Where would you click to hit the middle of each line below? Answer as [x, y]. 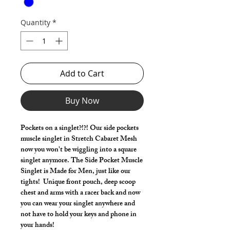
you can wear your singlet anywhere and [78, 204]
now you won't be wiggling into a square [79, 150]
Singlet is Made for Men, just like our [75, 172]
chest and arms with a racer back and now [80, 194]
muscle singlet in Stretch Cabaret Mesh [79, 140]
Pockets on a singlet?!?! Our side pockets [80, 129]
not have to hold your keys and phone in [79, 215]
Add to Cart [82, 74]
